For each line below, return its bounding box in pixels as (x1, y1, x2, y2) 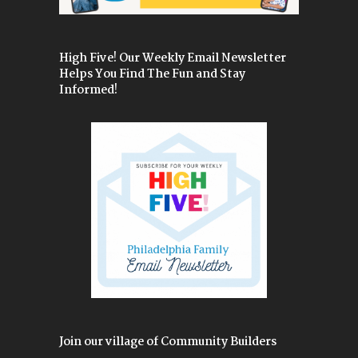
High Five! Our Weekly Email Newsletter (59, 48, 286, 68)
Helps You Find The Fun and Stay (59, 64, 245, 84)
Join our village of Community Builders (59, 332, 276, 352)
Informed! (59, 80, 117, 100)
